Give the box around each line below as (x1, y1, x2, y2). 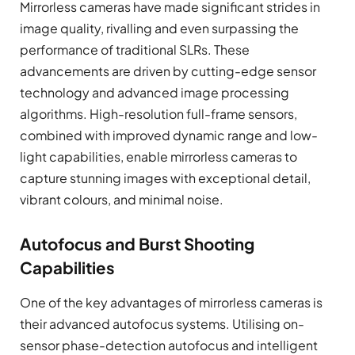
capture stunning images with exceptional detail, (20, 170, 311, 187)
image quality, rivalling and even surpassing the (20, 20, 299, 37)
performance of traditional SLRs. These (20, 41, 250, 59)
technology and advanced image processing (20, 84, 289, 101)
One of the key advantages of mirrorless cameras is (20, 294, 323, 311)
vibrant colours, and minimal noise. (20, 191, 223, 208)
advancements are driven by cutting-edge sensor (20, 63, 316, 80)
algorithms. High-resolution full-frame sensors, (20, 105, 297, 123)
